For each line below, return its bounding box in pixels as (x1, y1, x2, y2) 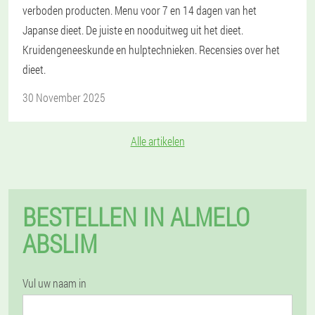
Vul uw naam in (22, 276, 86, 290)
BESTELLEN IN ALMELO (22, 200, 250, 233)
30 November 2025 (22, 90, 105, 105)
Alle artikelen (130, 134, 185, 148)
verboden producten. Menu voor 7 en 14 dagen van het (22, 3, 257, 18)
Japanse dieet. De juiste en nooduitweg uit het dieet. (22, 22, 243, 37)
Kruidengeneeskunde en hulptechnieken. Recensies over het (22, 42, 280, 57)
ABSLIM (22, 226, 97, 260)
